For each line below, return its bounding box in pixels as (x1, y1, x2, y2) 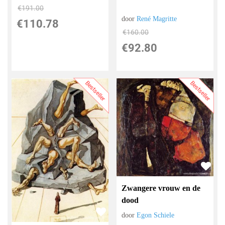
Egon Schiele (137, 211, 175, 219)
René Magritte (137, 15, 177, 23)
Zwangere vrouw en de (122, 183, 201, 192)
